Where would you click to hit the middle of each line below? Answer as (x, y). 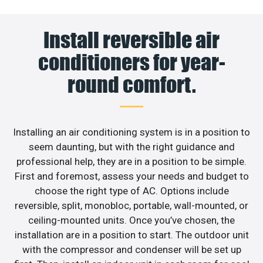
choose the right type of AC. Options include (131, 191)
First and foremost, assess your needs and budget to (131, 176)
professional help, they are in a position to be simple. (131, 162)
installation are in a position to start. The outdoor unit (131, 235)
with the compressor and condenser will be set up (131, 250)
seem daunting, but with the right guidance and (131, 147)
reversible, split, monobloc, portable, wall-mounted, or (131, 206)
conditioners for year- (131, 63)
